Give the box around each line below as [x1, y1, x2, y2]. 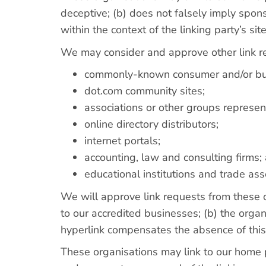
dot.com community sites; [84, 84, 205, 98]
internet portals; [84, 134, 160, 148]
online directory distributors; [84, 117, 218, 131]
